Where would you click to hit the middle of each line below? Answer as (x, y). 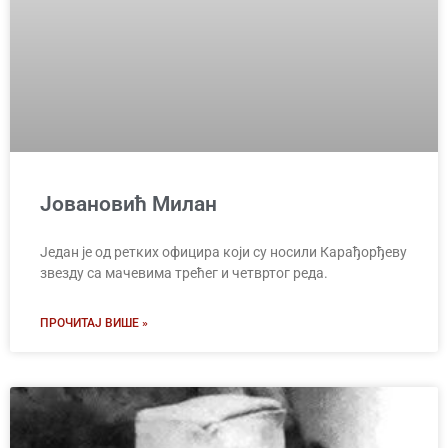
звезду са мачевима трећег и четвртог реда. (184, 273)
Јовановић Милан (128, 204)
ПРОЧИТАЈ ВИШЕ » (94, 323)
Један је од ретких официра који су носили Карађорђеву (223, 252)
